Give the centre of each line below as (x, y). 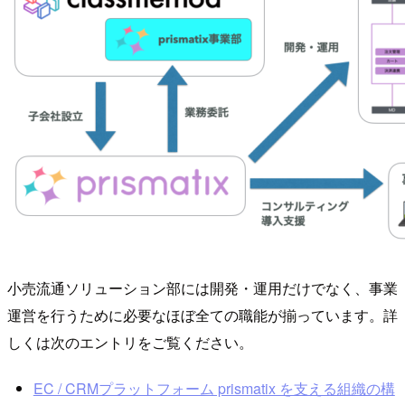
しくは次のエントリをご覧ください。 (130, 342)
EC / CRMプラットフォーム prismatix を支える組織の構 (214, 389)
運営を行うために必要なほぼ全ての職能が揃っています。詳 (202, 315)
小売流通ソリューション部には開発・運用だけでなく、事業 (202, 287)
